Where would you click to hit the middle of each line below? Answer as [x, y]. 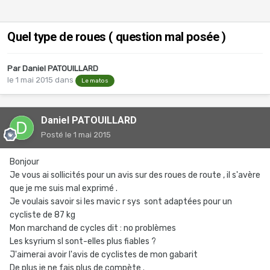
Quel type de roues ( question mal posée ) [117, 37]
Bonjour [25, 162]
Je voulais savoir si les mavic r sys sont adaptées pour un [121, 202]
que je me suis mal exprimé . [64, 188]
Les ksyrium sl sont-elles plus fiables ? [84, 241]
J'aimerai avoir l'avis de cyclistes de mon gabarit [105, 255]
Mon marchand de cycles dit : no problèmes [94, 228]
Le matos [95, 80]
